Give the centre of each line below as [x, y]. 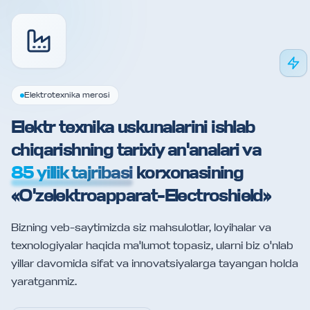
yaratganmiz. [44, 282]
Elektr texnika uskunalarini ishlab [133, 127]
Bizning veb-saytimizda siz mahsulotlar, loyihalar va [141, 228]
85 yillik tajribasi [72, 173]
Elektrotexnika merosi [67, 95]
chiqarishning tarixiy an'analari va [136, 150]
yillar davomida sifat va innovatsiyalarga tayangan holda [155, 264]
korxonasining [190, 173]
